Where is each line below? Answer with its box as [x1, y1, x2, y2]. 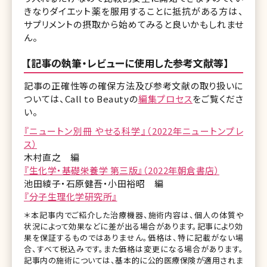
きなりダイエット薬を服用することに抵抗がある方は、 [24, 4, 243, 17]
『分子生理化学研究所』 [24, 190, 117, 203]
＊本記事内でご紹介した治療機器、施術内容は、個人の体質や [24, 209, 243, 221]
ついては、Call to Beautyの [24, 92, 138, 105]
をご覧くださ [193, 92, 244, 105]
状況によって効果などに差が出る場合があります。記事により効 [24, 220, 243, 232]
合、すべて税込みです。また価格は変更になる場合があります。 [24, 243, 243, 254]
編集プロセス [138, 92, 193, 105]
